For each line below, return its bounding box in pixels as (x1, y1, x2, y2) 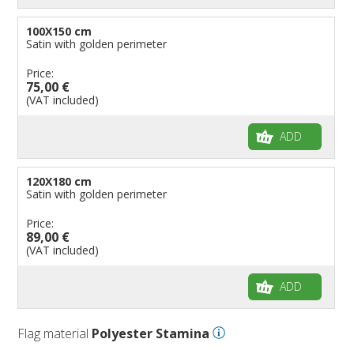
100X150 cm (26, 23, 92, 39)
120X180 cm (26, 173, 92, 189)
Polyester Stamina (92, 324, 210, 342)
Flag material (17, 324, 92, 342)
